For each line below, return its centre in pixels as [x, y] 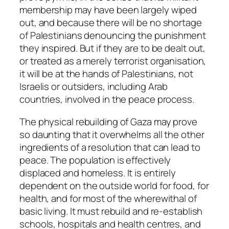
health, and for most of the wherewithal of [108, 198]
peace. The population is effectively [95, 160]
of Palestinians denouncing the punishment [113, 36]
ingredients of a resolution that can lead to [110, 147]
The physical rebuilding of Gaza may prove [108, 121]
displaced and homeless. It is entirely [98, 173]
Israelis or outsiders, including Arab [94, 87]
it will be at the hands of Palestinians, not [106, 74]
